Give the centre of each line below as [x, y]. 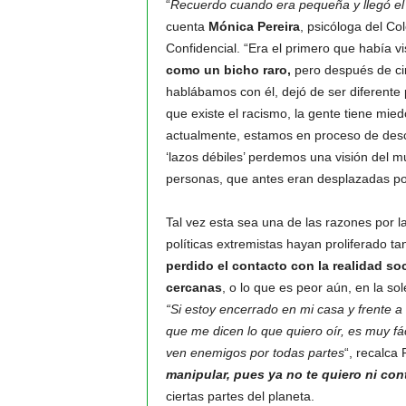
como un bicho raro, [230, 70]
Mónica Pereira [254, 26]
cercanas [193, 287]
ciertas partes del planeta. [240, 396]
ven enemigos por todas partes [255, 353]
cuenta [187, 26]
